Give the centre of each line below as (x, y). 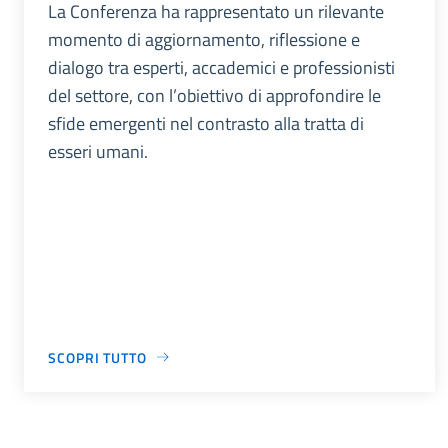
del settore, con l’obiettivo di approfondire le (214, 95)
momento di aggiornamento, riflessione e (204, 39)
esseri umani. (98, 151)
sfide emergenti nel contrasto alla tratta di (206, 123)
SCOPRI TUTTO (97, 357)
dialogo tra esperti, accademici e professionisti (221, 67)
